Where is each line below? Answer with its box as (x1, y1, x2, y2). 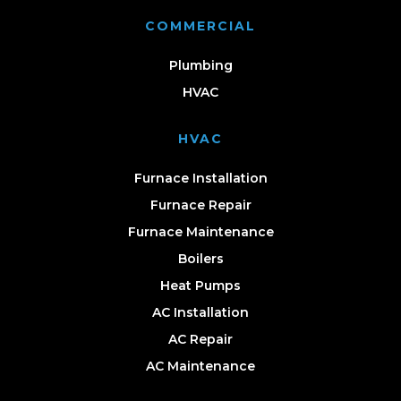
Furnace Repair (149, 196, 252, 213)
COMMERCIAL (145, 17, 256, 34)
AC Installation (152, 303, 249, 320)
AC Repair (168, 330, 233, 347)
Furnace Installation (133, 169, 268, 186)
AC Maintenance (146, 357, 255, 374)
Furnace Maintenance (127, 223, 274, 240)
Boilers (177, 250, 224, 267)
